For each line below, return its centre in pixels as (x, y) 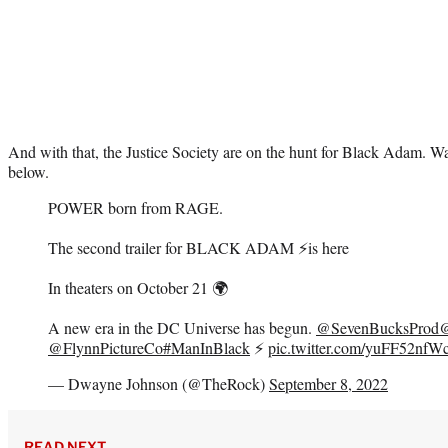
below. (28, 171)
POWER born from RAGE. (135, 207)
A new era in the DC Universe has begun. (182, 327)
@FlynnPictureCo (105, 347)
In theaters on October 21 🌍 (138, 287)
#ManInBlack (206, 347)
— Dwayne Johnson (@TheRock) (158, 383)
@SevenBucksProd (377, 327)
